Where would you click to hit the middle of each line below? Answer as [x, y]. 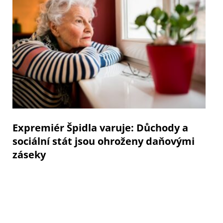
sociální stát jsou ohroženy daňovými [104, 141]
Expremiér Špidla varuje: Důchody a [100, 127]
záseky [29, 154]
